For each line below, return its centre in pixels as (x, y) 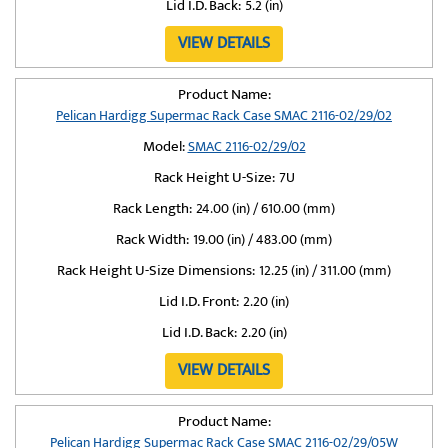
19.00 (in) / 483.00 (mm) (262, 239)
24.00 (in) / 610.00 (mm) (265, 208)
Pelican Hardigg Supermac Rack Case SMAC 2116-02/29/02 (224, 115)
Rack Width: (152, 239)
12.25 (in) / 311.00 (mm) (325, 270)
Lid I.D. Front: (199, 301)
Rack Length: (152, 208)
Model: (163, 146)
